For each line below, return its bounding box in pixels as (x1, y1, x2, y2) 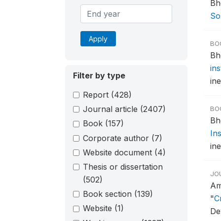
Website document (83, 147, 154, 157)
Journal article (83, 104, 140, 114)
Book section (83, 189, 134, 199)
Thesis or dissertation (83, 161, 163, 172)
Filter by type (73, 71, 125, 80)
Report (83, 90, 111, 100)
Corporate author (83, 133, 151, 143)
